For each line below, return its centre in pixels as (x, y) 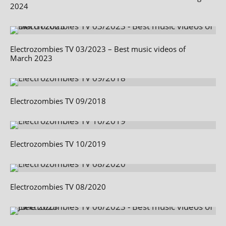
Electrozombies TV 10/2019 (58, 144)
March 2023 (31, 58)
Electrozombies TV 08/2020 (58, 186)
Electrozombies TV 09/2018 (58, 101)
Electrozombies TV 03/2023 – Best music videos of (98, 49)
